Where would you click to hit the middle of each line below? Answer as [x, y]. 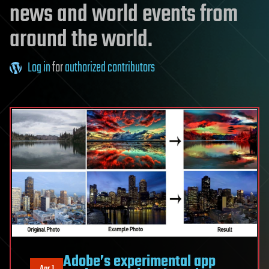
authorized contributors [110, 68]
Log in [39, 68]
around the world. [81, 40]
